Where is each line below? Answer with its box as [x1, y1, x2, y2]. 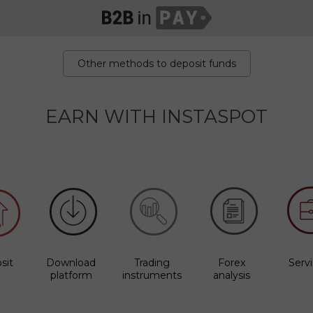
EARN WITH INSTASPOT [45, 105, 268, 128]
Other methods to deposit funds [77, 57, 236, 70]
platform [50, 269, 92, 282]
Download [46, 256, 96, 269]
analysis [213, 269, 250, 282]
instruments [122, 269, 182, 282]
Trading [133, 256, 170, 269]
